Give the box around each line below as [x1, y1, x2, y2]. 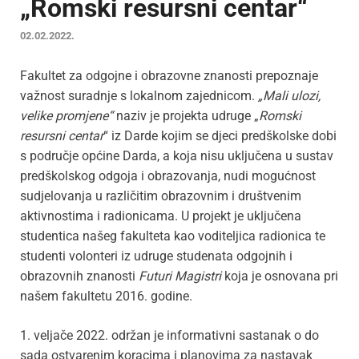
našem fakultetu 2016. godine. [20, 288, 192, 305]
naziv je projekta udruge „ [113, 108, 259, 124]
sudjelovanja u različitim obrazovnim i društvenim [20, 188, 301, 204]
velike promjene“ [20, 108, 113, 124]
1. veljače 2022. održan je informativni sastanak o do [20, 328, 319, 344]
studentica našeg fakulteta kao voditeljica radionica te [20, 228, 325, 244]
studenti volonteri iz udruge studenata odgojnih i [20, 248, 292, 264]
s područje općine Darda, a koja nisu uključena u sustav [20, 148, 333, 164]
